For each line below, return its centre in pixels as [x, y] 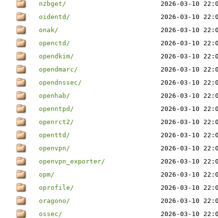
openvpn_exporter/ [72, 161]
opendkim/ [56, 56]
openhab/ [54, 96]
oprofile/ [56, 188]
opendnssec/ [60, 82]
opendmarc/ [58, 69]
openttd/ [54, 135]
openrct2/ [56, 122]
